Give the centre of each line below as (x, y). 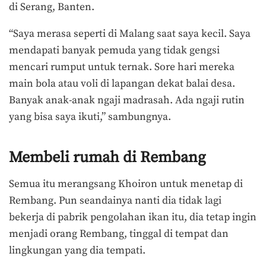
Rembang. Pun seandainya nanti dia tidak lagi (115, 201)
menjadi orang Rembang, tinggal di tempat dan (119, 234)
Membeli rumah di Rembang (107, 158)
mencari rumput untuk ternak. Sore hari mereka (122, 67)
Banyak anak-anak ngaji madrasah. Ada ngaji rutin (127, 101)
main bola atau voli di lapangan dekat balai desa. (122, 84)
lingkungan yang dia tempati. (77, 251)
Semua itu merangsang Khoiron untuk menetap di (126, 184)
